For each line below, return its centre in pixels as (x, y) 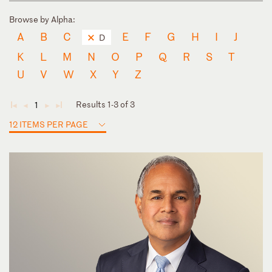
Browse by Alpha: (42, 19)
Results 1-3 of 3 (105, 104)
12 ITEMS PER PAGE (49, 124)
